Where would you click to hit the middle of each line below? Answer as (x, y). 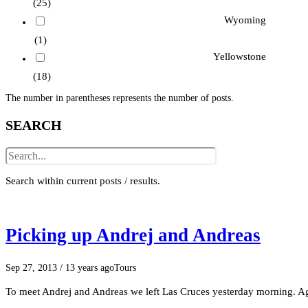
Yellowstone (239, 57)
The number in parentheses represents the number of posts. (120, 98)
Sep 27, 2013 (31, 268)
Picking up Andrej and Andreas (133, 235)
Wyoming (245, 20)
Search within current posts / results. (83, 181)
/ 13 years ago (86, 268)
